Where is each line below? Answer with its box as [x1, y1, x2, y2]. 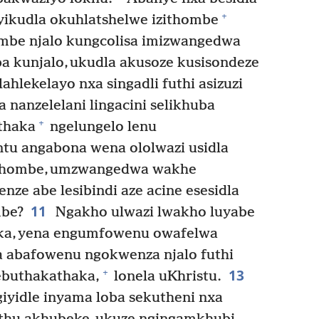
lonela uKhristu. [110, 268, 221, 285]
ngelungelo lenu [46, 118, 157, 135]
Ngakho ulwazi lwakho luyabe [51, 204, 255, 221]
